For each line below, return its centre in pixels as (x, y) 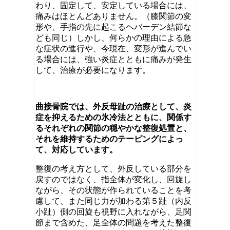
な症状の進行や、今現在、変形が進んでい (113, 48)
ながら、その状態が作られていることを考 (113, 190)
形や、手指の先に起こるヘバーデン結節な (113, 27)
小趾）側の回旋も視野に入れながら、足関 (113, 212)
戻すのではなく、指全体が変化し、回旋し (113, 179)
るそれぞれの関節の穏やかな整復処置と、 (113, 128)
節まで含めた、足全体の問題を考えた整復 (113, 222)
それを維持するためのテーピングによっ (109, 139)
